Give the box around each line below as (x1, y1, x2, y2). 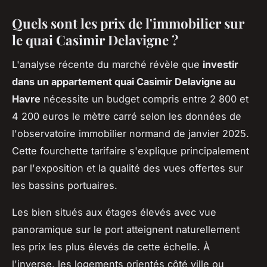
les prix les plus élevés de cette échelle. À (12, 240, 210, 253)
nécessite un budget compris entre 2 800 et (41, 92, 249, 105)
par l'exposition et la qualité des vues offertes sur (12, 162, 243, 174)
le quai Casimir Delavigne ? (12, 30, 178, 49)
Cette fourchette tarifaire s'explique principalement (12, 144, 249, 157)
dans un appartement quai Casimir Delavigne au (12, 75, 235, 88)
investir (203, 58, 238, 70)
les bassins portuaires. (12, 179, 117, 191)
